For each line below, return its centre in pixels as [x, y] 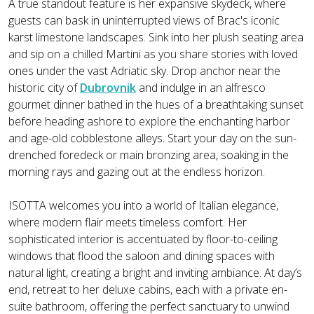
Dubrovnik [108, 88]
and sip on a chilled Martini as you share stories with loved [153, 54]
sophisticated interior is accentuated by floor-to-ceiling [143, 239]
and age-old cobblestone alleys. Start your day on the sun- [152, 138]
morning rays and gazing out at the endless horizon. [137, 172]
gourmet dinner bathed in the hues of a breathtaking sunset [156, 105]
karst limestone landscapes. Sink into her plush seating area [156, 37]
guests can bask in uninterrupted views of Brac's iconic [144, 21]
